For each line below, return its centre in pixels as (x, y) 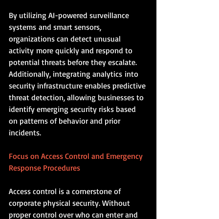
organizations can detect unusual (66, 38)
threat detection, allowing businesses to (77, 97)
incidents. (25, 132)
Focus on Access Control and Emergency (77, 156)
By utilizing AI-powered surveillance (70, 15)
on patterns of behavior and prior (66, 120)
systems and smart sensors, (56, 27)
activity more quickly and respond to (72, 50)
